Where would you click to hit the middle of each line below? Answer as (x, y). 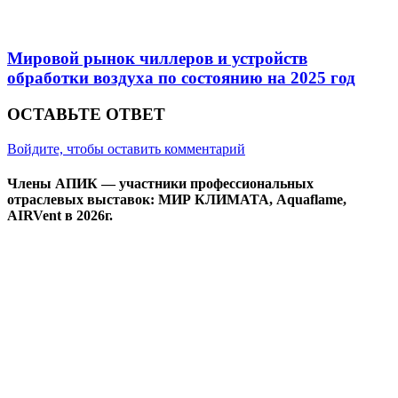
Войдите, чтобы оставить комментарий (126, 148)
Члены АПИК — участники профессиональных (160, 183)
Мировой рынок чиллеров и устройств (157, 59)
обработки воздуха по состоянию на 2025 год (181, 78)
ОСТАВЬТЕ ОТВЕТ (86, 114)
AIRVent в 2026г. (60, 215)
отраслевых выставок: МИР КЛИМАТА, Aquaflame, (177, 199)
